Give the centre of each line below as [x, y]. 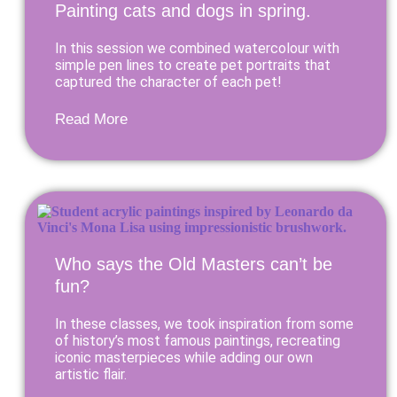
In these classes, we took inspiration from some [204, 324]
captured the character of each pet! [168, 82]
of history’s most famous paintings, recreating [198, 341]
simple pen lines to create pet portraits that [193, 65]
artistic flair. [91, 374]
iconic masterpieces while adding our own [184, 358]
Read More [91, 119]
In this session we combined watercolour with [197, 48]
